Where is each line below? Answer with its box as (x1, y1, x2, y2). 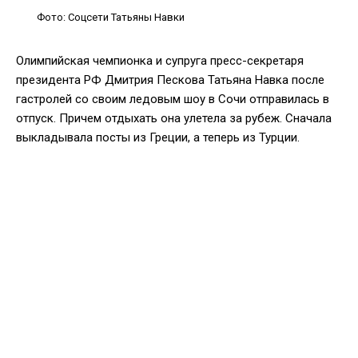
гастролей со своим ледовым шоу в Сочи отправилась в (16, 91, 329, 106)
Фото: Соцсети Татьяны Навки (37, 10, 185, 23)
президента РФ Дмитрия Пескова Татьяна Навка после (16, 72, 324, 87)
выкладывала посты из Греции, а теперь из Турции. (16, 129, 300, 145)
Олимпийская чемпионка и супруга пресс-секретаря (16, 53, 304, 68)
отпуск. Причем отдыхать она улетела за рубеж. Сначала (16, 110, 332, 125)
